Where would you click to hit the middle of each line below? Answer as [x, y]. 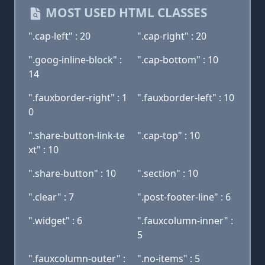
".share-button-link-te [77, 135]
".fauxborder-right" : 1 [78, 98]
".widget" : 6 [55, 221]
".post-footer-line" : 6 [184, 197]
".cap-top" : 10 [169, 135]
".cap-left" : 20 [59, 36]
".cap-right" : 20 [172, 36]
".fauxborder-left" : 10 [186, 98]
